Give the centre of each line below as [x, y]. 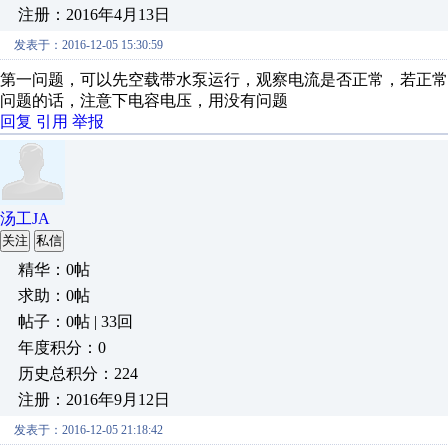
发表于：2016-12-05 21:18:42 [88, 430]
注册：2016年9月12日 [94, 399]
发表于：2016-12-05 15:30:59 [88, 45]
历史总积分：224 [78, 373]
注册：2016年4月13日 [94, 14]
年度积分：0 [62, 347]
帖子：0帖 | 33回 [75, 321]
